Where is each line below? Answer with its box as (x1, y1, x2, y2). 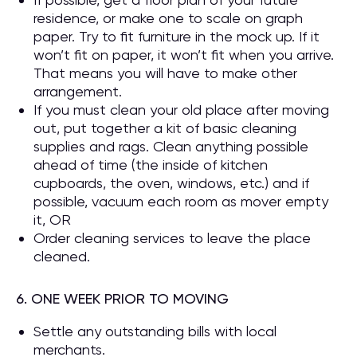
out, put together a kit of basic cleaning (33, 120, 296, 136)
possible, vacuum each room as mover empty (33, 193, 328, 210)
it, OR (33, 211, 71, 228)
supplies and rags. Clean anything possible (33, 138, 308, 155)
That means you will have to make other (33, 65, 297, 81)
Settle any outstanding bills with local (33, 323, 277, 339)
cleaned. (33, 248, 90, 265)
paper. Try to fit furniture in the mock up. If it (33, 28, 320, 45)
